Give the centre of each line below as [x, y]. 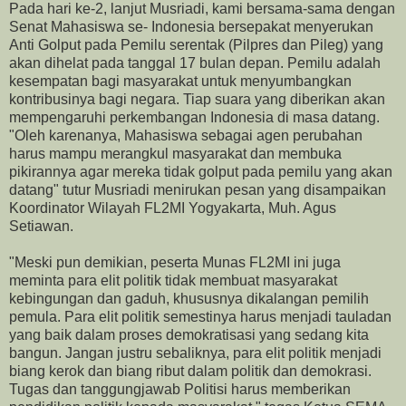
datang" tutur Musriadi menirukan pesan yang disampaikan [198, 189]
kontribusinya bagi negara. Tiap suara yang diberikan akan [197, 99]
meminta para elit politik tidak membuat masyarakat [173, 280]
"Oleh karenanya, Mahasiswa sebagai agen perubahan [186, 135]
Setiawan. [41, 226]
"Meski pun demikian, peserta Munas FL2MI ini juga [175, 262]
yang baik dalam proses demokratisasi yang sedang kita [189, 334]
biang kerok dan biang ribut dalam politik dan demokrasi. [190, 371]
